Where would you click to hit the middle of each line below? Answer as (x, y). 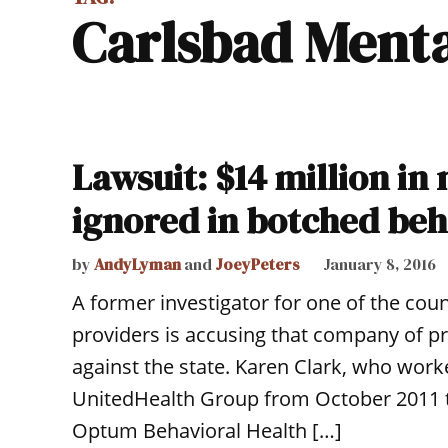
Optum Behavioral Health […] (207, 430)
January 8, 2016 (379, 264)
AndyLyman (137, 264)
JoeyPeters (257, 264)
